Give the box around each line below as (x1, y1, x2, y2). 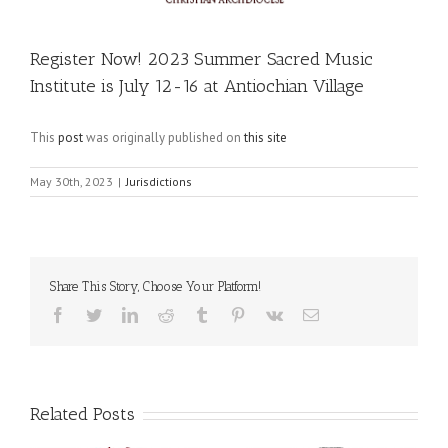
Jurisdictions (126, 174, 192, 189)
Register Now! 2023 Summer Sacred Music (30, 48, 373, 70)
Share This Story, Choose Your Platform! (50, 279, 261, 294)
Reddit (173, 306, 215, 322)
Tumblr (209, 306, 255, 322)
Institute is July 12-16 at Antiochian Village (30, 75, 364, 97)
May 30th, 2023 (30, 174, 113, 189)
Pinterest (245, 306, 299, 322)
